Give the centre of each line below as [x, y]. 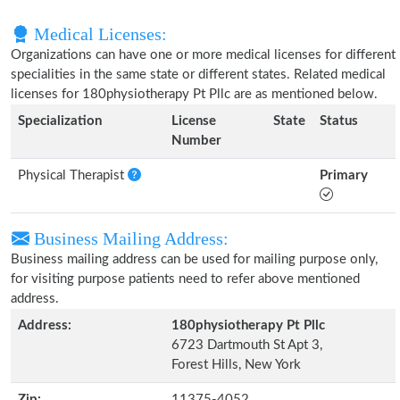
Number [196, 141]
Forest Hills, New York [236, 365]
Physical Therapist [73, 175]
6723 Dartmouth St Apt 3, [247, 345]
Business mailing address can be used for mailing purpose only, [194, 259]
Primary [344, 175]
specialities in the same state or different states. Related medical [198, 75]
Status [339, 121]
